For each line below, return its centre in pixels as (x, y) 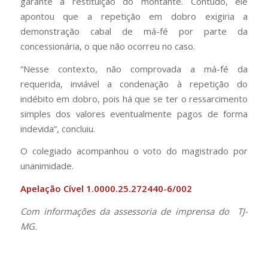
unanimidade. (47, 166)
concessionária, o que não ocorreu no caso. (107, 46)
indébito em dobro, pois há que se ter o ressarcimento (134, 98)
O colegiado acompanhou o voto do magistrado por (134, 151)
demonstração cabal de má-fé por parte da (134, 31)
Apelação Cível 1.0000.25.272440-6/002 (106, 189)
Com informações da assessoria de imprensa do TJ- (134, 211)
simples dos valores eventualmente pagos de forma (134, 113)
